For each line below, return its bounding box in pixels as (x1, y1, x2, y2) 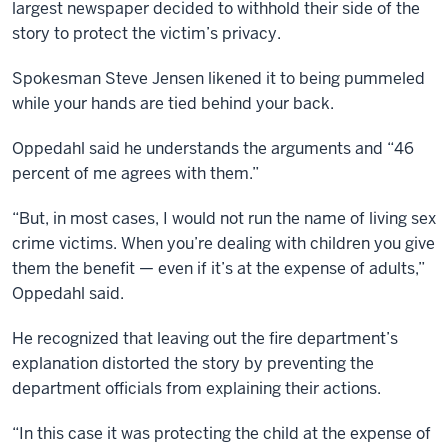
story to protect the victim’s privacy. (12, 23, 281, 44)
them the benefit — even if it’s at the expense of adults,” (12, 258, 425, 279)
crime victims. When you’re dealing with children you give (12, 233, 435, 254)
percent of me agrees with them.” (12, 163, 259, 184)
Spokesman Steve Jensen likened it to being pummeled (12, 68, 425, 89)
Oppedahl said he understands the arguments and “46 (12, 138, 414, 159)
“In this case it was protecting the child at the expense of (12, 423, 431, 444)
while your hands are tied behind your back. (12, 93, 334, 114)
